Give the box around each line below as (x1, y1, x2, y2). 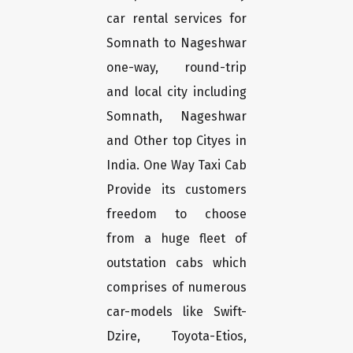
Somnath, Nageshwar (106, 109, 247, 124)
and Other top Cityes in (106, 133, 247, 149)
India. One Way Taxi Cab (106, 158, 247, 173)
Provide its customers (106, 182, 247, 198)
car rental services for (106, 11, 247, 27)
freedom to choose (106, 206, 247, 222)
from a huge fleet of (106, 231, 247, 247)
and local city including (106, 84, 247, 100)
